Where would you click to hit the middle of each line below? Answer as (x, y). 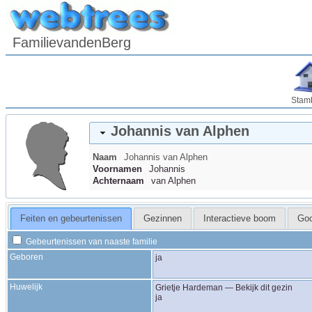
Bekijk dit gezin (264, 287)
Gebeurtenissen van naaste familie (91, 241)
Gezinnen (162, 219)
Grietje (169, 287)
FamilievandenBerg (72, 42)
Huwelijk (26, 287)
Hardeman (203, 287)
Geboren (26, 257)
